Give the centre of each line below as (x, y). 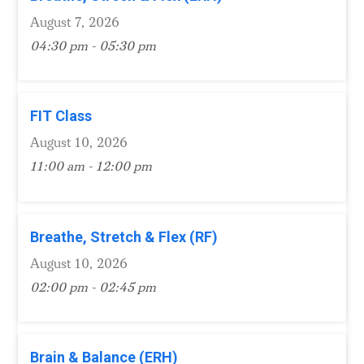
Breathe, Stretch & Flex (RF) (124, 236)
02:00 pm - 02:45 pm (93, 288)
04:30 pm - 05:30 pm (93, 46)
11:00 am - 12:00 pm (91, 167)
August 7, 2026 (75, 23)
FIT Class (61, 116)
